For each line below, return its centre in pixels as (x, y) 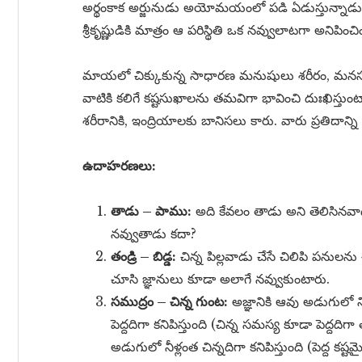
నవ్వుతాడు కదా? (154, 234)
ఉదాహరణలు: (119, 166)
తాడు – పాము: (151, 211)
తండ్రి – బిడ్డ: (143, 256)
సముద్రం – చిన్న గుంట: (169, 301)
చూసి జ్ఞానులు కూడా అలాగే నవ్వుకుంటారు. (220, 279)
